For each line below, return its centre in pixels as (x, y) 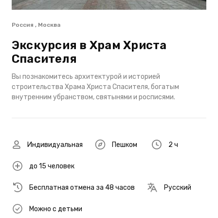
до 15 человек (52, 166)
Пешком (125, 145)
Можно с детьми (56, 209)
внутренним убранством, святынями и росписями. (93, 97)
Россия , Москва (36, 25)
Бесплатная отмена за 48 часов (82, 187)
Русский (178, 187)
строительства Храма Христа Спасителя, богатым (95, 87)
